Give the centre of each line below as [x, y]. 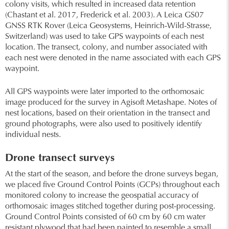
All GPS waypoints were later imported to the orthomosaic [105, 92]
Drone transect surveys [60, 159]
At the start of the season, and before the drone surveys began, [112, 174]
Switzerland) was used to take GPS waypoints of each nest [105, 37]
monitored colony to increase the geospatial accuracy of [102, 196]
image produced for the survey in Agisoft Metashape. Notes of [111, 103]
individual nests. [33, 135]
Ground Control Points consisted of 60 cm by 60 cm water [105, 217]
